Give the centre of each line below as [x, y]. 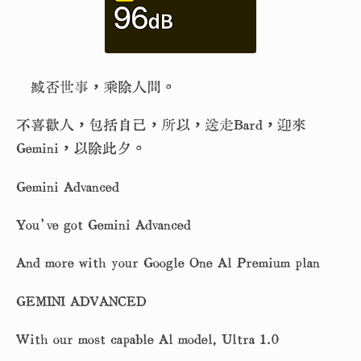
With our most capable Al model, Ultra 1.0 [147, 339]
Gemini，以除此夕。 [81, 148]
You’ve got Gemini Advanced [104, 224]
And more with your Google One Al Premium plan [168, 263]
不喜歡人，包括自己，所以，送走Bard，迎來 [161, 125]
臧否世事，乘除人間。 [96, 86]
